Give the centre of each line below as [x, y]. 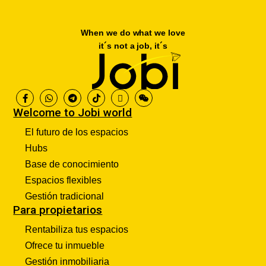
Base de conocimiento [72, 164]
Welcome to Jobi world [73, 113]
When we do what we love [133, 32]
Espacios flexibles [64, 180]
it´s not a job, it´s [133, 45]
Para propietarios [58, 210]
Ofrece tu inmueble [65, 246]
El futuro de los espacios [77, 132]
